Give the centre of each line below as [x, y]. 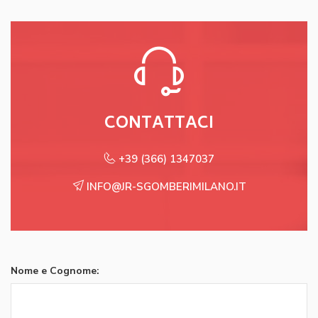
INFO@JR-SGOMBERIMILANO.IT [165, 187]
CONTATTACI [159, 124]
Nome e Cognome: [55, 271]
